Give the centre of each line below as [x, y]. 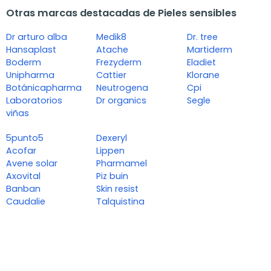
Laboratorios [34, 101]
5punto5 [25, 138]
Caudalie [26, 202]
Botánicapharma [44, 88]
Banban [23, 189]
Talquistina [121, 202]
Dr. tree [202, 37]
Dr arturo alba [37, 37]
